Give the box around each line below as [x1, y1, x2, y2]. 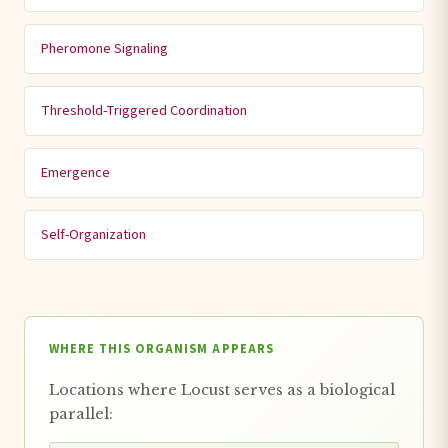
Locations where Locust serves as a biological [49, 380, 395, 399]
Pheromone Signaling [41, 37, 168, 59]
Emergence [41, 161, 110, 183]
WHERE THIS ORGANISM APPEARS [49, 339, 274, 358]
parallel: [49, 404, 113, 423]
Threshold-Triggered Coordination [41, 99, 247, 121]
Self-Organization [41, 223, 146, 245]
